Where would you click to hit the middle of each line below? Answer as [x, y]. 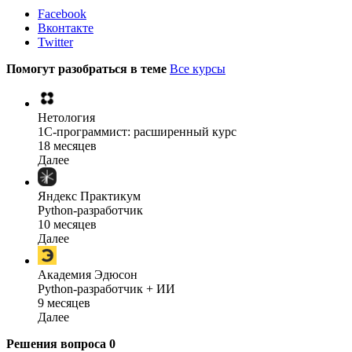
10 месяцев [67, 224]
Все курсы [198, 68]
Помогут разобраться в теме [88, 68]
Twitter [55, 42]
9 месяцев [64, 302]
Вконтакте [66, 27]
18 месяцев [67, 145]
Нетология [66, 117]
